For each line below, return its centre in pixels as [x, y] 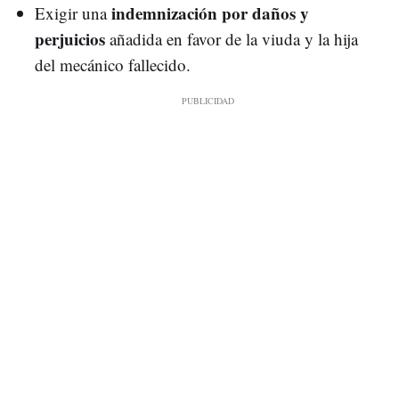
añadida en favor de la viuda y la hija [232, 39]
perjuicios [70, 39]
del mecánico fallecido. [113, 65]
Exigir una [73, 13]
